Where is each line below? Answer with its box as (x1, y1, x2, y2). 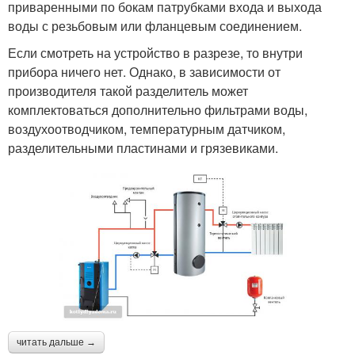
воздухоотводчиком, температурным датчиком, (8, 119, 285, 138)
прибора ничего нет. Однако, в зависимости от (8, 62, 281, 81)
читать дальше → (17, 337, 96, 349)
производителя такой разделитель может (8, 81, 248, 100)
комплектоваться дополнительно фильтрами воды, (8, 100, 307, 119)
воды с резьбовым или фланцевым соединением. (8, 16, 302, 35)
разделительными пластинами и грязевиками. (8, 138, 278, 157)
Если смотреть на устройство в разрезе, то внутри (8, 43, 303, 62)
